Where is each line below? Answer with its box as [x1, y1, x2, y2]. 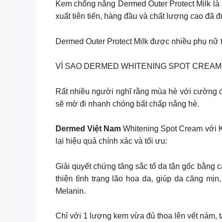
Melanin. [55, 186, 86, 195]
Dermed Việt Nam [55, 124, 123, 133]
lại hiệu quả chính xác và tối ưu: [55, 137, 167, 146]
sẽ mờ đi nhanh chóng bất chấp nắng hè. [55, 99, 199, 108]
